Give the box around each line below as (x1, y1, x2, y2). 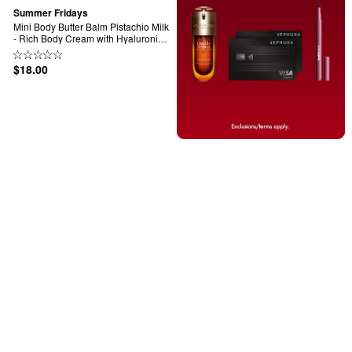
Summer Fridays (13, 5, 88, 20)
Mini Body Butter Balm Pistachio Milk (13, 19, 169, 33)
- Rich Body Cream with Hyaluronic (13, 31, 163, 45)
